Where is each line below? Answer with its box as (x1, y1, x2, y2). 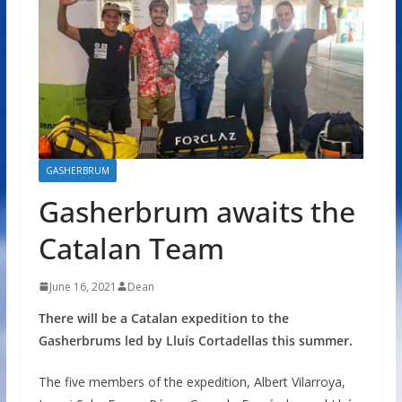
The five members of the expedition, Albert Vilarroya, (38, 372, 345, 390)
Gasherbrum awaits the (38, 191, 355, 231)
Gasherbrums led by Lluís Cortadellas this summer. (38, 331, 353, 349)
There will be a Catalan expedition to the (38, 309, 289, 327)
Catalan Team (38, 228, 224, 267)
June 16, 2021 (48, 278, 117, 294)
